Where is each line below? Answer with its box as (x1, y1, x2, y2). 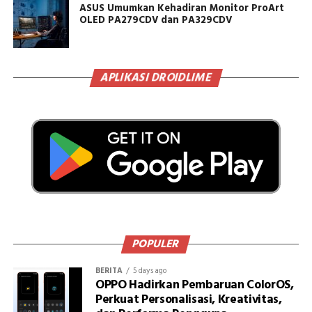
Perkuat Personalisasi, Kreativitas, (95, 289, 282, 310)
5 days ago (132, 264, 166, 277)
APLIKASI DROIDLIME (98, 68, 214, 87)
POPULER (130, 235, 182, 253)
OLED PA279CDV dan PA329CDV (79, 12, 232, 29)
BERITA (95, 264, 123, 277)
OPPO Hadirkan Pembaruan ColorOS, (95, 274, 294, 295)
